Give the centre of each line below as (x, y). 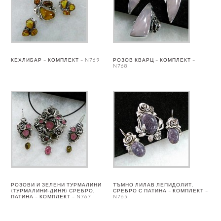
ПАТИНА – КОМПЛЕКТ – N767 (51, 196)
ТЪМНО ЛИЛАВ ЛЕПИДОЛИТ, (153, 184)
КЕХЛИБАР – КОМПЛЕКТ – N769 (55, 59)
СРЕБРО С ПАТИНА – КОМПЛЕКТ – (161, 190)
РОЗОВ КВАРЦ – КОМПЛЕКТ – (154, 59)
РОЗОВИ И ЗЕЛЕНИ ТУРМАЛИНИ (56, 184)
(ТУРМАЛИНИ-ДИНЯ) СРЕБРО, (53, 190)
